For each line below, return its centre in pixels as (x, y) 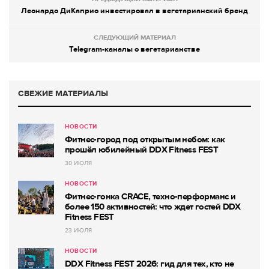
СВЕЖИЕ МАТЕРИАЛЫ (63, 93)
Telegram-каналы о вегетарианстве (134, 49)
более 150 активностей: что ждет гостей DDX (153, 206)
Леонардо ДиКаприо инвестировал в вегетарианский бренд (134, 11)
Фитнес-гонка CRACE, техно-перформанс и (150, 196)
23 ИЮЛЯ (78, 230)
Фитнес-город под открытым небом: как (145, 139)
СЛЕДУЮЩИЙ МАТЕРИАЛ (134, 37)
